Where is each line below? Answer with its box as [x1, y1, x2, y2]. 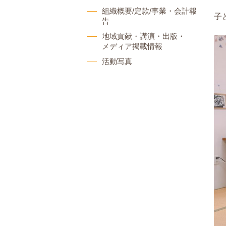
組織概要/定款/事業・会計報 [102, 7, 197, 15]
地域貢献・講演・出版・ [102, 32, 185, 40]
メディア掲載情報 [102, 42, 162, 50]
